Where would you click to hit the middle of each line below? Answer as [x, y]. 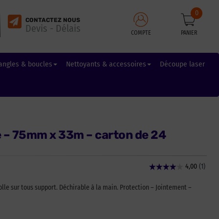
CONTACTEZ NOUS [53, 20]
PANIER [189, 33]
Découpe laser [182, 64]
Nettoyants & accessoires [106, 64]
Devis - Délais [53, 28]
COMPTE [141, 33]
